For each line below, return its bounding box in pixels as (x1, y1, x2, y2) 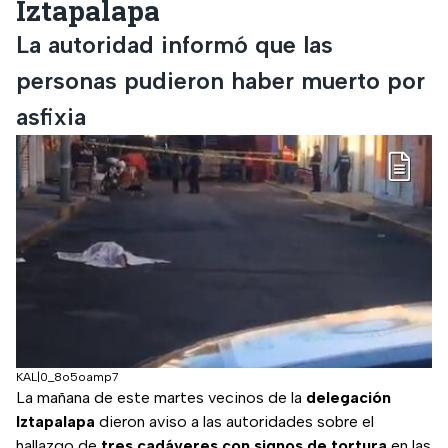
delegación (306, 388, 391, 408)
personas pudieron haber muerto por (16, 65, 425, 95)
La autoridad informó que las (16, 29, 333, 59)
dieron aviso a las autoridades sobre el (95, 412, 374, 432)
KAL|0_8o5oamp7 (16, 370, 119, 385)
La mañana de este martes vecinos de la (16, 388, 306, 408)
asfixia (16, 101, 86, 131)
